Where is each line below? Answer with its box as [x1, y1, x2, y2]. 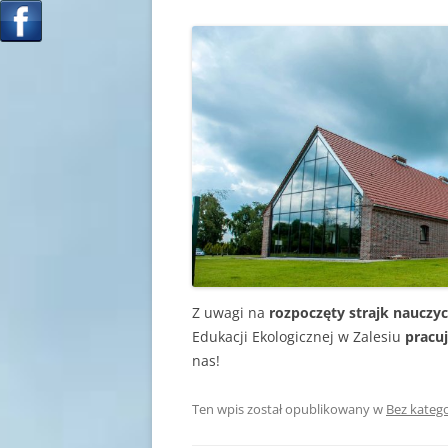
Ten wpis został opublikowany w [192, 400, 386, 418]
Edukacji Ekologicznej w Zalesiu [192, 327, 405, 346]
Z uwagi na [192, 303, 269, 322]
